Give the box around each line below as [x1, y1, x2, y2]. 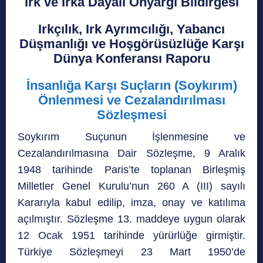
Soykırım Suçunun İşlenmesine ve [18, 130, 245, 143]
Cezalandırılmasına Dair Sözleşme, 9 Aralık [18, 147, 245, 159]
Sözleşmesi [96, 107, 167, 122]
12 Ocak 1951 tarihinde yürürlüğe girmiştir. [18, 229, 245, 241]
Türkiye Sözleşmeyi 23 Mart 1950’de [18, 245, 245, 258]
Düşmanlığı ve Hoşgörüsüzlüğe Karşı [19, 36, 244, 51]
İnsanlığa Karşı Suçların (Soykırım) [26, 77, 237, 93]
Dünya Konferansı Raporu [53, 50, 210, 66]
